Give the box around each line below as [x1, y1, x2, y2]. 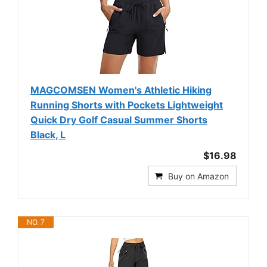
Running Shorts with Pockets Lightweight [30, 99, 223, 111]
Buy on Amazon [168, 171, 229, 181]
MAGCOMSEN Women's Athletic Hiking [30, 84, 212, 96]
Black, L [30, 129, 66, 141]
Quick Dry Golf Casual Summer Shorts [30, 114, 207, 126]
